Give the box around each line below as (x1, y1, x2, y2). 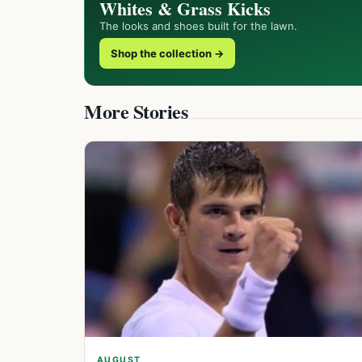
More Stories (84, 97, 188, 125)
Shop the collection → (111, 47, 224, 60)
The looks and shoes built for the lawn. (99, 19, 297, 32)
